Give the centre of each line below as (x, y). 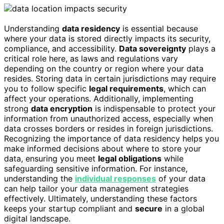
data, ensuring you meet (51, 159)
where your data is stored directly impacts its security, (107, 39)
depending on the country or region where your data (104, 69)
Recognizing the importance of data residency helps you (111, 139)
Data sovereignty (152, 49)
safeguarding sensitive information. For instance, (96, 169)
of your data (181, 179)
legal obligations (130, 159)
